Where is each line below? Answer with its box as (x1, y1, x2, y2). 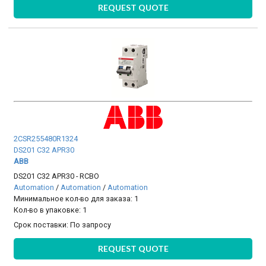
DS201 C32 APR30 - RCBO (14, 171, 100, 180)
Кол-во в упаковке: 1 (14, 205, 87, 214)
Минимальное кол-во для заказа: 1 (14, 194, 139, 203)
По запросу (70, 220, 112, 230)
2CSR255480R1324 (14, 134, 78, 143)
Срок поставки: (14, 220, 71, 230)
